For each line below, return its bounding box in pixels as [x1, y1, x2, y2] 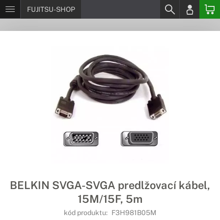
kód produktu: [64, 209, 109, 217]
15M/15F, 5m [78, 192, 142, 205]
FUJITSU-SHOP [27, 5, 75, 13]
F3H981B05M [111, 209, 156, 217]
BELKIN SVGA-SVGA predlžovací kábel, [10, 179, 210, 192]
